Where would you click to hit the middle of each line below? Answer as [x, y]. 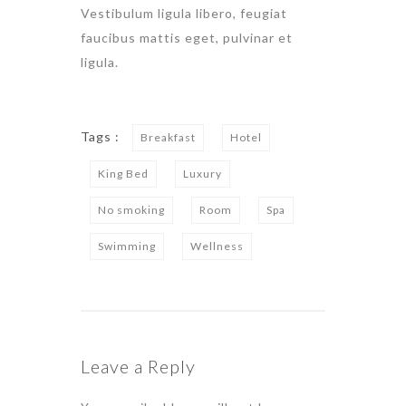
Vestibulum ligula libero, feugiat [184, 14]
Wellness [217, 246]
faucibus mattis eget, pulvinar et [187, 38]
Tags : [102, 137]
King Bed [123, 174]
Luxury [203, 174]
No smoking [131, 210]
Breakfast [168, 138]
